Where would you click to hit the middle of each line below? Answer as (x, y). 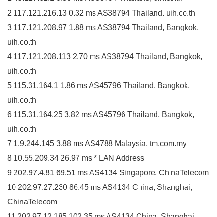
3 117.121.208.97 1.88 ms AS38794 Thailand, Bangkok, (103, 27)
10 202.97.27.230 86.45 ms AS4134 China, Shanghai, (100, 187)
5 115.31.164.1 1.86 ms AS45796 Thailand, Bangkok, (99, 85)
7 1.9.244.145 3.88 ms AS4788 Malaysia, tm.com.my (97, 143)
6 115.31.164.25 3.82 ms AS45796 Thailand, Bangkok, (101, 114)
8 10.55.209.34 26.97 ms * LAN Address (76, 158)
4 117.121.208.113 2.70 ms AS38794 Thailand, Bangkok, (105, 56)
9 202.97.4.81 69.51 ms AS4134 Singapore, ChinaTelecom (108, 172)
